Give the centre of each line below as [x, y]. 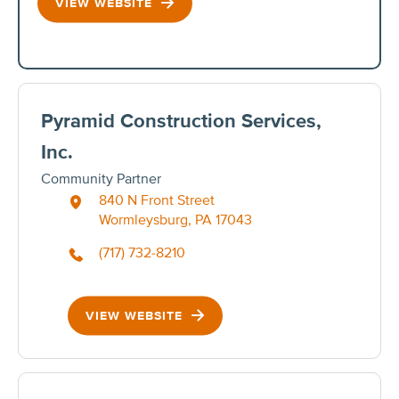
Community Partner [101, 179]
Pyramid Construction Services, [181, 121]
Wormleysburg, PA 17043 [175, 220]
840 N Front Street [157, 200]
